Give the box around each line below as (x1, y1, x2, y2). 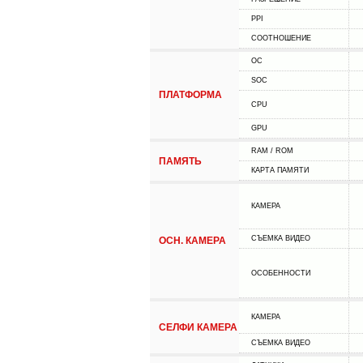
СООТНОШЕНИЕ (250, 34, 311, 42)
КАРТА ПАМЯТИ (250, 166, 309, 174)
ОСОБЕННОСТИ (250, 269, 310, 277)
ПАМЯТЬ (158, 156, 202, 167)
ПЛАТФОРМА (158, 89, 222, 100)
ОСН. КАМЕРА (158, 235, 226, 246)
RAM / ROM (250, 147, 293, 155)
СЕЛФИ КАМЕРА (158, 322, 237, 333)
